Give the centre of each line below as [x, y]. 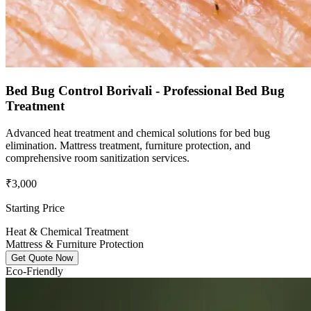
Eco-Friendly [34, 271]
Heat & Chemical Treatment [67, 231]
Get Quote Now [42, 258]
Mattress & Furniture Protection [75, 244]
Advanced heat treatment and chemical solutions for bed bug [138, 133]
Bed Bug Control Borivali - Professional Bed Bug [145, 91]
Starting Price [35, 208]
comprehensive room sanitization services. [98, 158]
